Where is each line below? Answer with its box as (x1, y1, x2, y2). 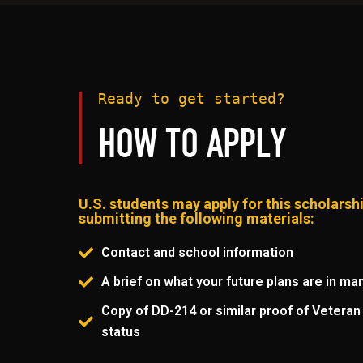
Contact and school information (100, 245, 293, 261)
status (100, 324, 140, 340)
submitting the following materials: (79, 210, 315, 228)
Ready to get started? (98, 90, 286, 108)
